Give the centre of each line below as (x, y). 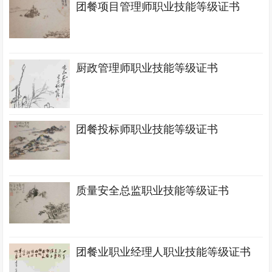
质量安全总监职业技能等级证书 (153, 191)
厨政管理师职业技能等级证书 (147, 68)
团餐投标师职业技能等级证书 (147, 129)
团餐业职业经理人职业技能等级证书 (164, 252)
